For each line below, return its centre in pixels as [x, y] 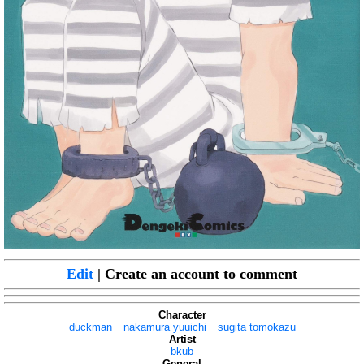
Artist [182, 340]
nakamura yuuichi [165, 327]
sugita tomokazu [256, 327]
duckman [90, 327]
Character [182, 315]
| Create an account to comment [195, 274]
